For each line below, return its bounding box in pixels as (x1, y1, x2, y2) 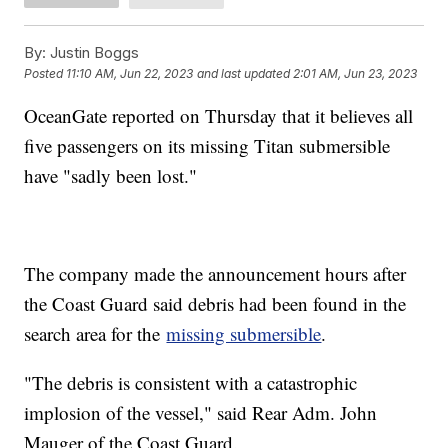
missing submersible (166, 320, 322, 346)
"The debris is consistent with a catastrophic (24, 369, 358, 395)
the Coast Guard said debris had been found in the (24, 290, 407, 316)
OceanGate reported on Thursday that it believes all (24, 102, 414, 128)
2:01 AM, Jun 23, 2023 (293, 66, 418, 82)
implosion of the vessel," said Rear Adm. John (24, 399, 378, 425)
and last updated (197, 66, 291, 82)
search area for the (24, 320, 167, 346)
